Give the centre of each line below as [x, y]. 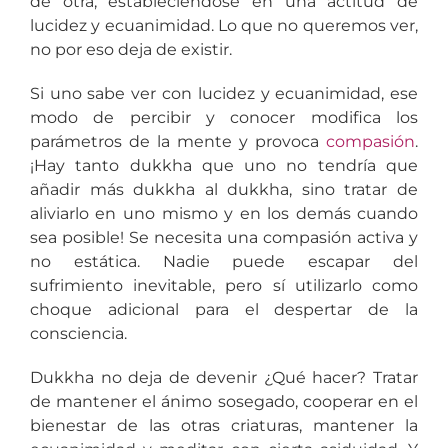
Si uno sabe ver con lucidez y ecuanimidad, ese [224, 93]
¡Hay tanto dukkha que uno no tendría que [224, 165]
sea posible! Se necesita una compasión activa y [224, 237]
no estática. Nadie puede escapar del [224, 261]
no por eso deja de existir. [130, 49]
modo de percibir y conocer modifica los [224, 117]
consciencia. [78, 333]
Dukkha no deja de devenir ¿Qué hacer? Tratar [224, 377]
